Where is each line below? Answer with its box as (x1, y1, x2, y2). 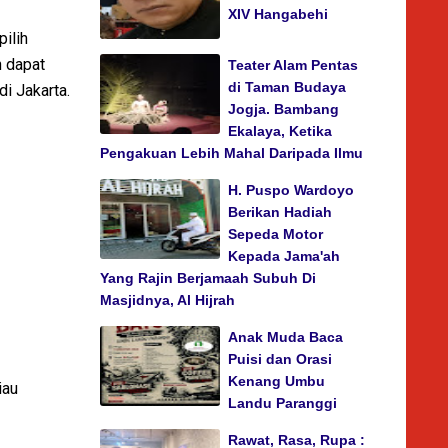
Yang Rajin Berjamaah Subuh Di (100, 270, 316, 286)
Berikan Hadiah (228, 204, 332, 220)
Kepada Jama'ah (228, 248, 340, 264)
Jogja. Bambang (228, 101, 339, 117)
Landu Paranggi (228, 395, 337, 411)
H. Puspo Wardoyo (228, 182, 354, 198)
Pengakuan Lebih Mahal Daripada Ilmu (100, 145, 363, 161)
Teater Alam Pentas (228, 57, 358, 73)
